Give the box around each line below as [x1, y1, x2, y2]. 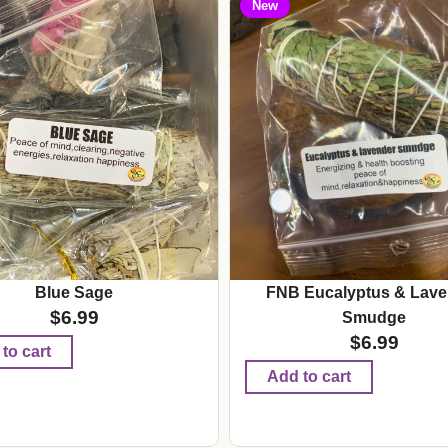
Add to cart [267, 367, 351, 385]
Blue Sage [35, 284, 113, 302]
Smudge [342, 309, 406, 327]
